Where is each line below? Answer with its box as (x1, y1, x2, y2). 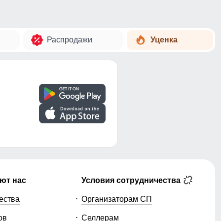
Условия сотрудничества (81, 176, 183, 184)
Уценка (150, 36, 178, 44)
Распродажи (47, 36, 93, 44)
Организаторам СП (81, 195, 152, 203)
